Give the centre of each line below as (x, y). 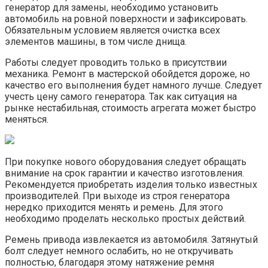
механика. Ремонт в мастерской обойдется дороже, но (127, 74)
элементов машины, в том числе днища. (96, 41)
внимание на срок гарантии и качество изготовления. (124, 173)
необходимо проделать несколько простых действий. (125, 218)
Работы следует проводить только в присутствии (116, 62)
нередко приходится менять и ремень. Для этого (114, 207)
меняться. (27, 119)
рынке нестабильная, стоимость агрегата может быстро (130, 108)
